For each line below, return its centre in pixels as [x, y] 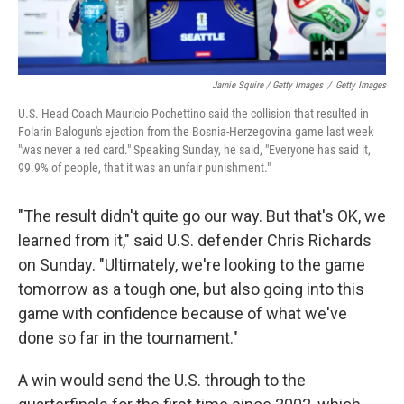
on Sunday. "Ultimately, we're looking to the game [192, 264]
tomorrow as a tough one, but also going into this [191, 289]
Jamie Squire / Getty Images [267, 85]
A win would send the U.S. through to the [162, 380]
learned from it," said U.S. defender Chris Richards [195, 240]
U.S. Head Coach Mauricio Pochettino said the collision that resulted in [193, 113]
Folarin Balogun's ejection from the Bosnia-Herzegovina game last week [196, 131]
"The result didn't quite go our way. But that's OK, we [202, 216]
